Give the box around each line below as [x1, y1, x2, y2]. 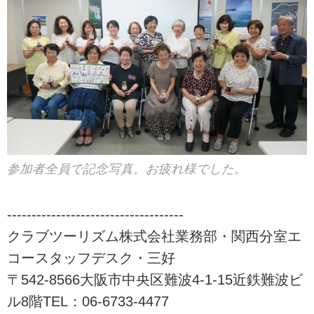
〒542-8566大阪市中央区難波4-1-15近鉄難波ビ [7, 271, 303, 287]
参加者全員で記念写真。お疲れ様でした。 [7, 161, 247, 176]
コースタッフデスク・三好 [7, 250, 175, 266]
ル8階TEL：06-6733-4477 [7, 293, 169, 309]
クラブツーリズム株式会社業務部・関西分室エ [7, 228, 301, 244]
